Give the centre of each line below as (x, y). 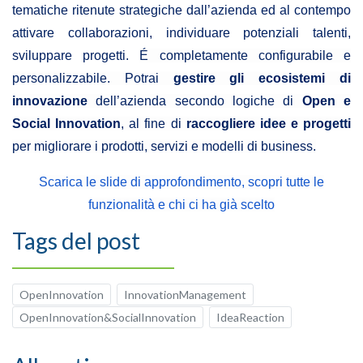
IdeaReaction (250, 318)
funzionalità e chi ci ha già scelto (181, 205)
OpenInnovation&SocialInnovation (108, 318)
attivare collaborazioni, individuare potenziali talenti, (181, 33)
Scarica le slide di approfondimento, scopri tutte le (181, 182)
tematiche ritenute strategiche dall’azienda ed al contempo (181, 11)
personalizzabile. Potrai (93, 79)
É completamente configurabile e (246, 56)
